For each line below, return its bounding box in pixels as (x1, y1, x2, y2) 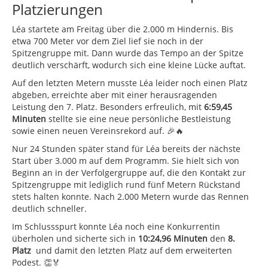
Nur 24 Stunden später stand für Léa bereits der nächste (12, 142, 240, 154)
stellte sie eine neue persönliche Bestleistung (46, 112, 231, 124)
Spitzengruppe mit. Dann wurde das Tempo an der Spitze (12, 47, 243, 59)
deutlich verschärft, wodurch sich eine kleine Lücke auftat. (12, 59, 246, 71)
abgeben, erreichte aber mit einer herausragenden (12, 89, 217, 100)
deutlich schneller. (12, 202, 87, 214)
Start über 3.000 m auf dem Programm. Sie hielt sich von (12, 154, 239, 166)
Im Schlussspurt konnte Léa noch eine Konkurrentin (12, 220, 220, 232)
